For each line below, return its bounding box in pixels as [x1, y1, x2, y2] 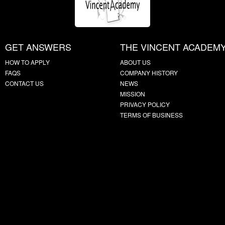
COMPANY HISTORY [120, 68, 178, 77]
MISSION [120, 89, 145, 98]
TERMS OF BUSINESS [120, 110, 183, 119]
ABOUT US [120, 58, 151, 66]
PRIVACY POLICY [120, 100, 170, 108]
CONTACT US [5, 79, 44, 87]
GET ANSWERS [5, 40, 71, 53]
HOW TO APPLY [5, 58, 50, 66]
